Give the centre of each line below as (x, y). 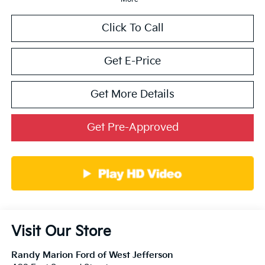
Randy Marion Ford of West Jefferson (92, 256)
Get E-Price (132, 62)
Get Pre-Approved (132, 128)
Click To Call (132, 28)
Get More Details (132, 95)
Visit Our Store (61, 232)
